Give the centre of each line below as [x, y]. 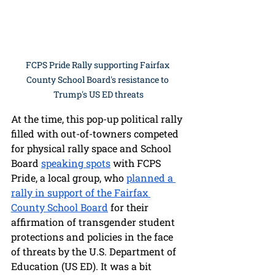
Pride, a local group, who [69, 178]
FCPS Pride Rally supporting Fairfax [98, 65]
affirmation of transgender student [94, 222]
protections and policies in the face [93, 237]
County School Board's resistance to [98, 80]
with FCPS [137, 163]
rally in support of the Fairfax [81, 193]
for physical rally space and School [92, 149]
